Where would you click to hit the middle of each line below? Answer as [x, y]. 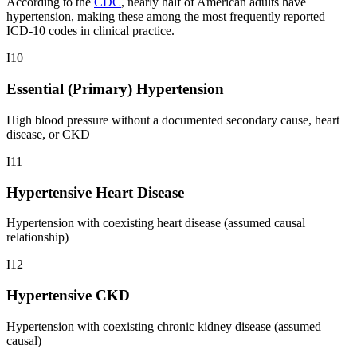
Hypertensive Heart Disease [95, 192]
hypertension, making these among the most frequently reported [166, 17]
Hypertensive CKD [68, 296]
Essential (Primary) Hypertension [115, 89]
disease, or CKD [48, 134]
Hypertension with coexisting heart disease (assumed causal [156, 223]
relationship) [37, 237]
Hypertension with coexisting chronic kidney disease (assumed [164, 326]
